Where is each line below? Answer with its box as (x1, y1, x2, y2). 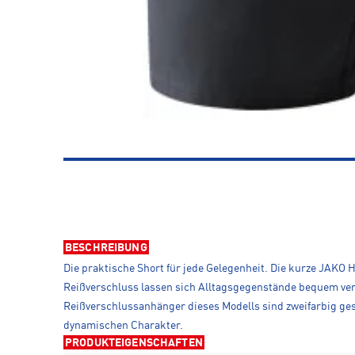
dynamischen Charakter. (63, 319, 183, 331)
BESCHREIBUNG (65, 242, 147, 254)
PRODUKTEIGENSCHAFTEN (65, 337, 203, 349)
